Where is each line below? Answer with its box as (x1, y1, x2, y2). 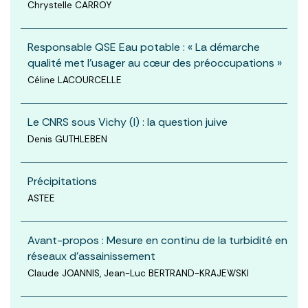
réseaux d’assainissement (27, 248, 155, 263)
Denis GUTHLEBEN (27, 133, 107, 145)
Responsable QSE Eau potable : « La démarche (27, 39, 260, 54)
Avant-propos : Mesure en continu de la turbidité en (27, 232, 287, 247)
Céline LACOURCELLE (27, 74, 122, 86)
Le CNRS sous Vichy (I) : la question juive (27, 114, 228, 129)
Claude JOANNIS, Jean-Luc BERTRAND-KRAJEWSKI (27, 267, 249, 279)
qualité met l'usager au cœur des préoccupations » (27, 55, 282, 70)
